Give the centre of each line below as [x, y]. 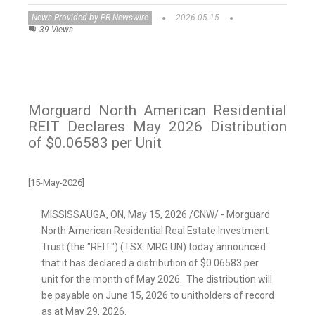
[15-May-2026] [56, 183]
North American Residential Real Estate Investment [155, 231]
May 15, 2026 [157, 215]
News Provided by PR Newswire [90, 18]
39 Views [56, 30]
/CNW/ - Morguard [229, 215]
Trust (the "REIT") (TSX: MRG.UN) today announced [154, 247]
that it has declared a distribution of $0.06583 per [150, 263]
